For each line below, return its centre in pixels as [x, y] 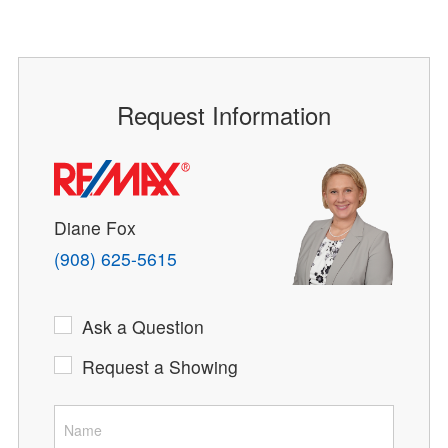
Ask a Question [142, 327]
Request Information [224, 115]
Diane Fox [94, 227]
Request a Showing [159, 367]
